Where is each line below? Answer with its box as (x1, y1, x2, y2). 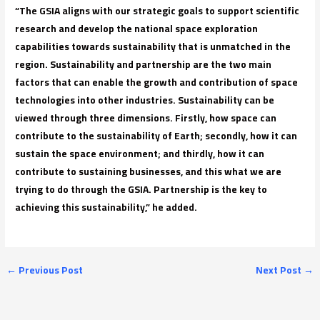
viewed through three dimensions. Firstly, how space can (15, 109, 277, 128)
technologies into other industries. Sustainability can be (15, 91, 275, 110)
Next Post (255, 261, 304, 280)
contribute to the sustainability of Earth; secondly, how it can (15, 126, 298, 146)
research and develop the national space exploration (15, 19, 259, 39)
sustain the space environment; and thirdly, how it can (15, 144, 265, 164)
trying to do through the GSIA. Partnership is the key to (15, 180, 268, 199)
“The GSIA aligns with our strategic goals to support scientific (15, 1, 300, 21)
